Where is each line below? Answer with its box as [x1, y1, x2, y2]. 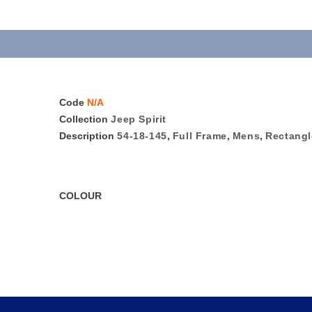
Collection [59, 114, 109, 125]
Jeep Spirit [111, 114, 167, 125]
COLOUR [59, 189, 102, 201]
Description [59, 130, 115, 141]
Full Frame [172, 130, 227, 141]
